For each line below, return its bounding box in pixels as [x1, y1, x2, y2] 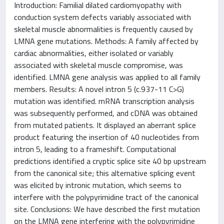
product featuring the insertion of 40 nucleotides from [14, 131, 199, 143]
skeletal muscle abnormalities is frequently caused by [14, 23, 193, 35]
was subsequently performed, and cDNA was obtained [14, 107, 197, 119]
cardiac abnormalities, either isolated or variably [14, 47, 173, 59]
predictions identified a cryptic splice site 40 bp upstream [14, 155, 206, 167]
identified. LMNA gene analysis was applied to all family [14, 71, 200, 83]
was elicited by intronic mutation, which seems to [14, 179, 181, 191]
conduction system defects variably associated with [14, 11, 191, 23]
